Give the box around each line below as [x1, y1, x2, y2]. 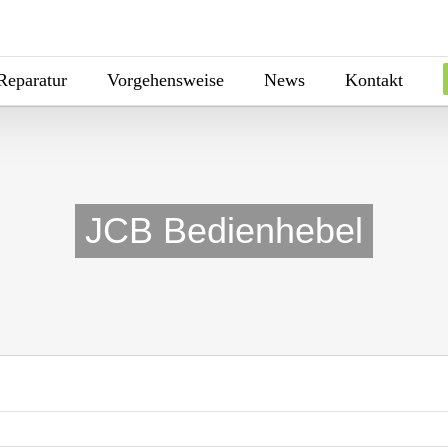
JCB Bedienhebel [85, 210, 363, 251]
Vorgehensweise [107, 70, 224, 90]
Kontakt [345, 70, 403, 90]
